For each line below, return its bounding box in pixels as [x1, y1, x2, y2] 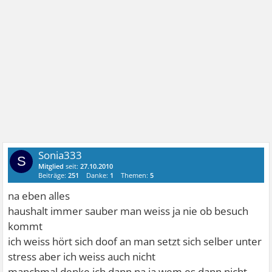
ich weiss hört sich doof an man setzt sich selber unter [8, 234, 262, 248]
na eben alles [8, 188, 70, 203]
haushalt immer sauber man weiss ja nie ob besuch [8, 203, 249, 218]
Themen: [121, 170, 151, 180]
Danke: [86, 170, 110, 180]
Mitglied [38, 161, 64, 171]
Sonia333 [38, 148, 83, 162]
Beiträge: [38, 170, 69, 180]
